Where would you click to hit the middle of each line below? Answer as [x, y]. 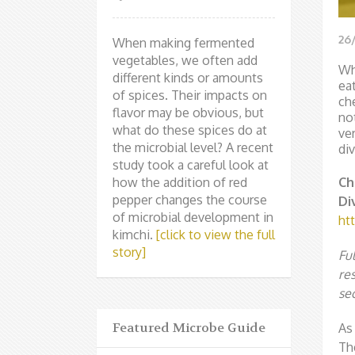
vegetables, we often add [185, 60]
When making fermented [183, 42]
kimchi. [134, 234]
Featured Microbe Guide [189, 327]
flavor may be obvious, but [188, 112]
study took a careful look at [191, 164]
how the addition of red [180, 182]
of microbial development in [193, 217]
